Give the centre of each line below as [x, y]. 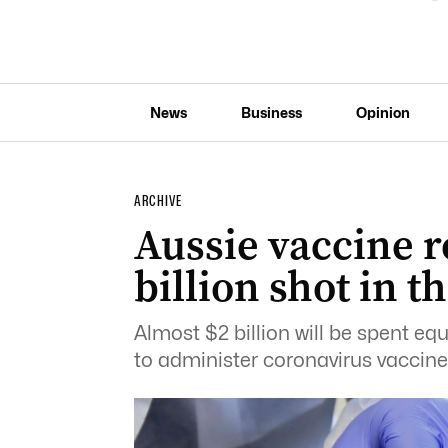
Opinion [382, 112]
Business [271, 112]
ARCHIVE [157, 201]
